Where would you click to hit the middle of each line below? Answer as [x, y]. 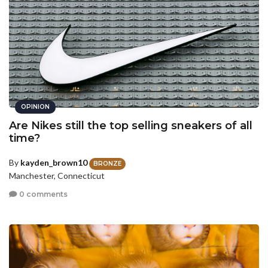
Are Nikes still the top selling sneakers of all [131, 126]
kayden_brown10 [54, 163]
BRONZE [107, 163]
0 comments [42, 194]
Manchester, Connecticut [57, 175]
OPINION [35, 107]
